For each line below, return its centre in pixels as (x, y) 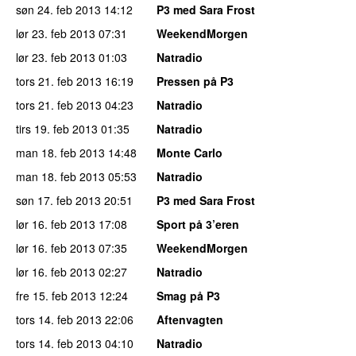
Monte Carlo (190, 152)
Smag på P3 (188, 295)
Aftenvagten (190, 319)
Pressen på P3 (195, 81)
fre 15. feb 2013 (56, 295)
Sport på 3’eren (198, 224)
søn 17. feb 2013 (58, 200)
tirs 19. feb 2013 (57, 128)
